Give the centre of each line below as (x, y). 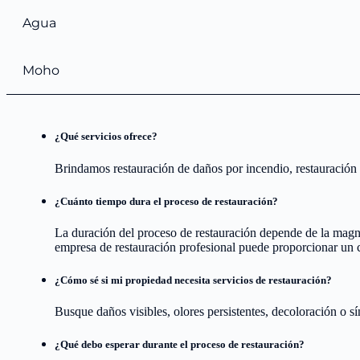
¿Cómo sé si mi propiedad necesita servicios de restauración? (193, 280)
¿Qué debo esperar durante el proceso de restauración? (180, 345)
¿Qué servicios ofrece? (106, 137)
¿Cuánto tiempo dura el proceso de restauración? (166, 201)
